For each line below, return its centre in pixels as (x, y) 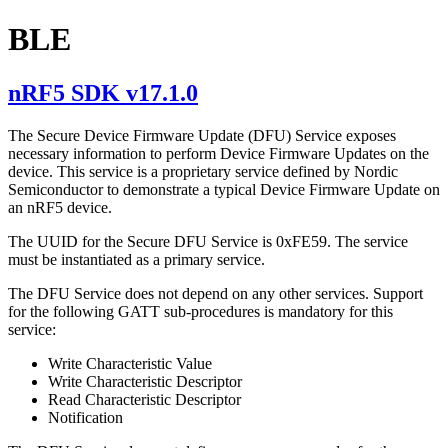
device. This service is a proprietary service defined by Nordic (203, 171)
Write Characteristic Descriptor (145, 381)
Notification (85, 417)
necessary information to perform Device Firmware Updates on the (218, 153)
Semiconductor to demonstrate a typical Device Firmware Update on (224, 189)
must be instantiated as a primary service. (136, 259)
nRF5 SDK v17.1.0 (103, 92)
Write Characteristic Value (130, 363)
